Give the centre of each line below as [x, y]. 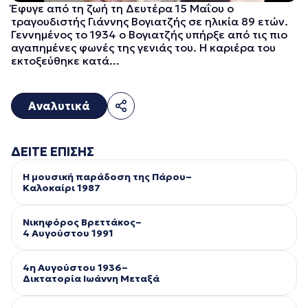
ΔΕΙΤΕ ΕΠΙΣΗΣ [53, 151]
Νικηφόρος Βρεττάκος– [82, 222]
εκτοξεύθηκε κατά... [65, 60]
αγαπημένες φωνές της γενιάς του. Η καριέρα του [143, 47]
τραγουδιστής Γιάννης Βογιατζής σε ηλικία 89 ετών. [151, 21]
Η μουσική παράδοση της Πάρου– [107, 176]
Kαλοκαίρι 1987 [62, 187]
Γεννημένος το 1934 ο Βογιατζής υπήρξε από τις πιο [149, 34]
